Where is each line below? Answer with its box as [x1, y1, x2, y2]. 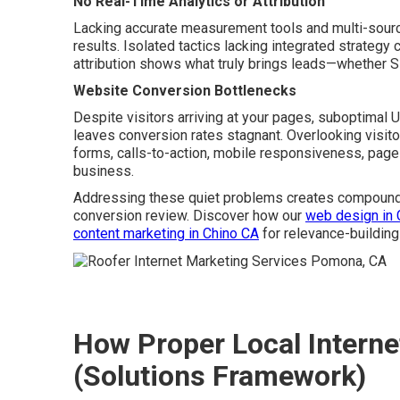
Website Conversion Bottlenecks [73, 81, 296, 99]
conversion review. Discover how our [73, 206, 305, 224]
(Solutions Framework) [73, 358, 366, 393]
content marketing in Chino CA [73, 224, 259, 242]
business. [73, 162, 134, 179]
